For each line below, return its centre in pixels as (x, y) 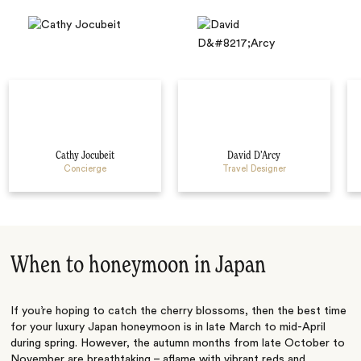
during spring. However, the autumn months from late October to (178, 344)
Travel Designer (254, 168)
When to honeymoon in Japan (139, 266)
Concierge (85, 168)
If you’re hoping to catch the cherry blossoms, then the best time (179, 311)
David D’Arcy (254, 155)
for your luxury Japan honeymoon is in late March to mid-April (168, 328)
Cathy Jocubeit (85, 155)
